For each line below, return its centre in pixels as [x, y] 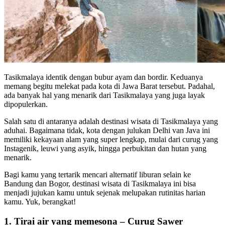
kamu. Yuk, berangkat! [40, 201]
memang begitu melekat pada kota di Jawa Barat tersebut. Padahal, [109, 86]
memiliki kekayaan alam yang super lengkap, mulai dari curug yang [111, 139]
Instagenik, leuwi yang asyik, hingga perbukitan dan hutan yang [105, 148]
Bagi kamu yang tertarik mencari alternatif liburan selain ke [97, 174]
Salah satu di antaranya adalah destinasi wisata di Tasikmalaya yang [111, 121]
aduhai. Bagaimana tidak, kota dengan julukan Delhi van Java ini [107, 130]
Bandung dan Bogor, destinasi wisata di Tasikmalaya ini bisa [100, 183]
